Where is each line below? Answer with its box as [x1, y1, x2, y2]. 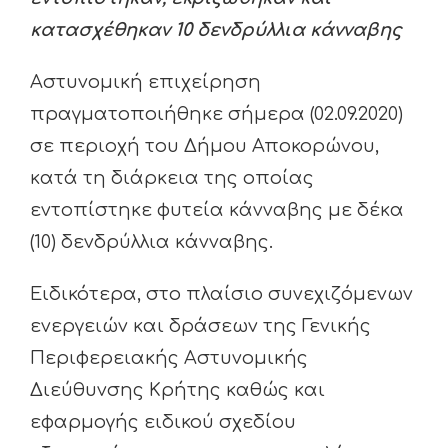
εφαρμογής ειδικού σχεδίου [30, 412, 296, 433]
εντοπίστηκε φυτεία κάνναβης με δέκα [30, 200, 404, 221]
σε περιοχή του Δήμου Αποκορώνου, [30, 136, 379, 157]
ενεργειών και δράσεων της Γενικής [30, 316, 371, 337]
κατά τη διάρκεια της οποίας [30, 168, 314, 189]
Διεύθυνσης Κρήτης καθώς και [30, 380, 325, 401]
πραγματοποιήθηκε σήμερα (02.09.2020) [30, 104, 403, 125]
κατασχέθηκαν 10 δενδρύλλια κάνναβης [30, 20, 402, 41]
